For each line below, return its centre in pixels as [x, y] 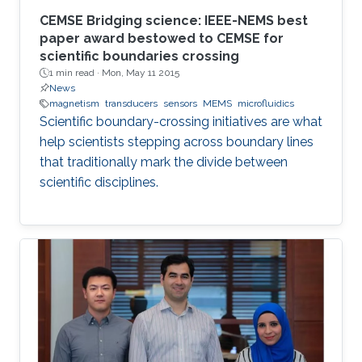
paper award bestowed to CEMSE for [162, 39]
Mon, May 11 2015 [141, 73]
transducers [131, 104]
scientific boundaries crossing [139, 57]
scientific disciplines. [99, 183]
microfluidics [266, 104]
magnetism [74, 104]
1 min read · [76, 73]
